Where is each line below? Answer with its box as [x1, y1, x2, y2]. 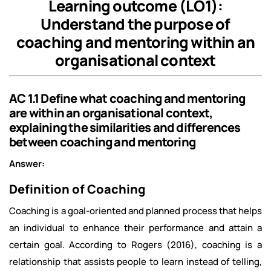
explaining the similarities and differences [9, 119, 241, 135]
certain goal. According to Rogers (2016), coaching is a [9, 238, 262, 251]
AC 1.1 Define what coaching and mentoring [9, 90, 246, 106]
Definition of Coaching [9, 181, 145, 197]
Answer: [9, 157, 47, 170]
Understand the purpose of [41, 13, 230, 34]
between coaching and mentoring [9, 134, 195, 150]
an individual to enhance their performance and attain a [9, 221, 262, 234]
